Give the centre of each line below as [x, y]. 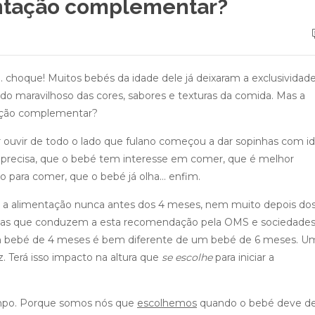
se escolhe [187, 257]
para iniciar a [243, 257]
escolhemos [167, 303]
